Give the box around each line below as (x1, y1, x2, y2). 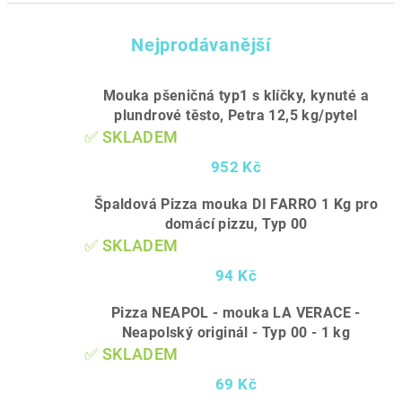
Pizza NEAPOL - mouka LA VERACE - (111, 304, 361, 321)
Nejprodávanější (131, 34, 271, 56)
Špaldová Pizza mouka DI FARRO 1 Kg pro (93, 196, 379, 213)
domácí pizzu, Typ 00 (164, 215, 308, 232)
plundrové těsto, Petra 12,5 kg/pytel (114, 107, 358, 124)
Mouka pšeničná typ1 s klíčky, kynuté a (102, 87, 370, 104)
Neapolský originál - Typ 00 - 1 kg (121, 324, 351, 341)
